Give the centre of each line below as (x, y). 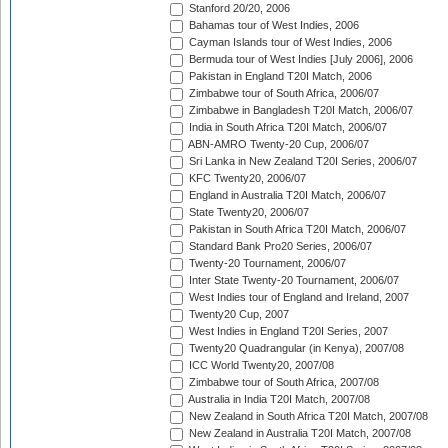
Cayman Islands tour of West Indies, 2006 (289, 42)
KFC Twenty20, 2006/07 (246, 178)
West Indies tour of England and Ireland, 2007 (297, 297)
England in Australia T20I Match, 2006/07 (286, 195)
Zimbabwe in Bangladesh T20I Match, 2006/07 (299, 110)
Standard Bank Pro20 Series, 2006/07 (279, 246)
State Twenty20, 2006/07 (247, 212)
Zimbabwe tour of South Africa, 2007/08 (282, 382)
